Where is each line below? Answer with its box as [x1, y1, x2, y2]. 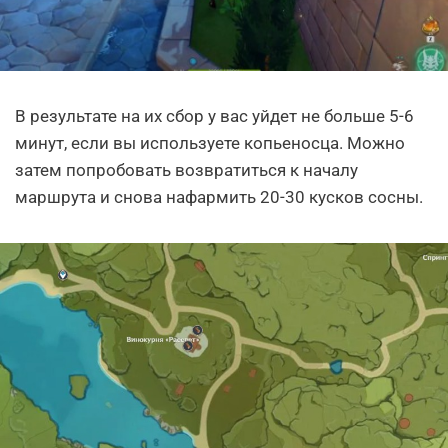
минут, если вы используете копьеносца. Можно [15, 132, 405, 153]
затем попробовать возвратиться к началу [15, 159, 358, 180]
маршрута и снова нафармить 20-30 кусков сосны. [15, 186, 423, 207]
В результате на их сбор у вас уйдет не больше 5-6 [15, 105, 414, 126]
